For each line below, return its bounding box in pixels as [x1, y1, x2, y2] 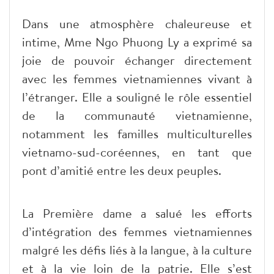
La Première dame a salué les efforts [22, 204, 252, 221]
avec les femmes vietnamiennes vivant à [22, 70, 252, 87]
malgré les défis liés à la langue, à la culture [22, 241, 252, 258]
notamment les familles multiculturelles [22, 125, 252, 142]
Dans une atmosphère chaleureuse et [22, 15, 252, 32]
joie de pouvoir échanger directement [22, 51, 252, 68]
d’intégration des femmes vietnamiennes [22, 223, 252, 240]
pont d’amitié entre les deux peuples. [22, 161, 221, 179]
